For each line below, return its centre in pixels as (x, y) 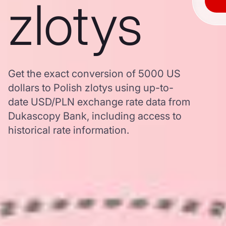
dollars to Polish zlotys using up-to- (91, 88)
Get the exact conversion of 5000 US (94, 74)
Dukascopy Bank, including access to (95, 116)
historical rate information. (69, 130)
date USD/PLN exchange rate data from (99, 102)
